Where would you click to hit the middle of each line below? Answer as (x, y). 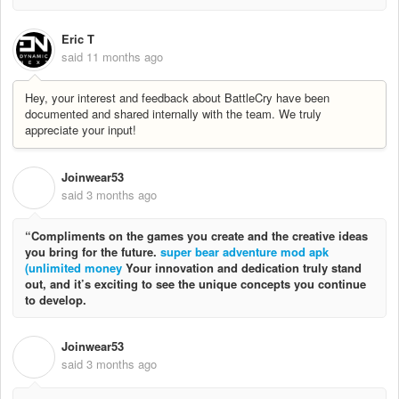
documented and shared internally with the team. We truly (173, 114)
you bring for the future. (93, 251)
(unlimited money (73, 267)
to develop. (56, 299)
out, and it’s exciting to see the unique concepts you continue (195, 283)
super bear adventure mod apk (244, 251)
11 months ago (125, 56)
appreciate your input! (81, 130)
